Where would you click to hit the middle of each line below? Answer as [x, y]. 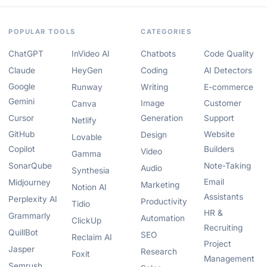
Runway [87, 87]
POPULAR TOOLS [42, 32]
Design [154, 135]
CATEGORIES [166, 32]
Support [219, 118]
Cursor [21, 118]
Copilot [22, 149]
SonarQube [30, 166]
